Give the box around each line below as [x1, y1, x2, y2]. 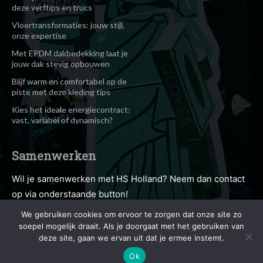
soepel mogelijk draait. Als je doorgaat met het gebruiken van [19, 221, 244, 231]
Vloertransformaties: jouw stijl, [12, 20, 124, 31]
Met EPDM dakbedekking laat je [12, 48, 128, 59]
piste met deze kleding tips [12, 87, 110, 97]
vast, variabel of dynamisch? [12, 115, 113, 126]
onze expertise [12, 31, 66, 41]
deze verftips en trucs [12, 2, 92, 13]
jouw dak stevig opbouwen [12, 59, 110, 69]
